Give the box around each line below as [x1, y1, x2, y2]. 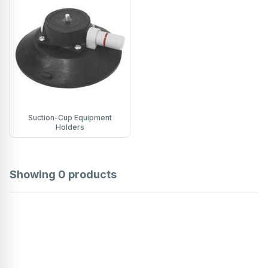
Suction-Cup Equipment [28, 113, 112, 123]
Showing [10, 168, 58, 181]
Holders [56, 123, 84, 132]
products [66, 168, 117, 181]
